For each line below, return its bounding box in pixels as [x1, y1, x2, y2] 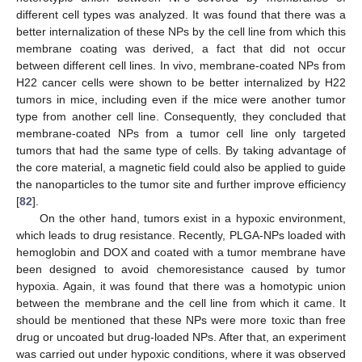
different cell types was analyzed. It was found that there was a [16, 8, 346, 22]
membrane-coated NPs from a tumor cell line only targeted [16, 127, 346, 141]
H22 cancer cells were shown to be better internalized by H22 [16, 76, 346, 90]
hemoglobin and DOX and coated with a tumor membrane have [16, 246, 346, 259]
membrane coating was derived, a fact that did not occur [16, 42, 346, 56]
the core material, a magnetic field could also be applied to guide [16, 161, 346, 175]
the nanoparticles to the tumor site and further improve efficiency [16, 178, 346, 192]
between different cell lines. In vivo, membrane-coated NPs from [16, 59, 346, 73]
